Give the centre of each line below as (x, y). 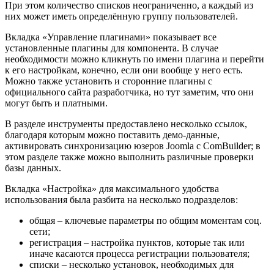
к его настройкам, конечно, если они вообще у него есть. (124, 70)
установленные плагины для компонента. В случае (112, 48)
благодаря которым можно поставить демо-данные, (112, 135)
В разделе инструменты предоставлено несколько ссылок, (126, 124)
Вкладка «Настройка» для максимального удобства (112, 189)
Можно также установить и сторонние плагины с (109, 81)
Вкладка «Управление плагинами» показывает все (111, 37)
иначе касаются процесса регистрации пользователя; (139, 254)
